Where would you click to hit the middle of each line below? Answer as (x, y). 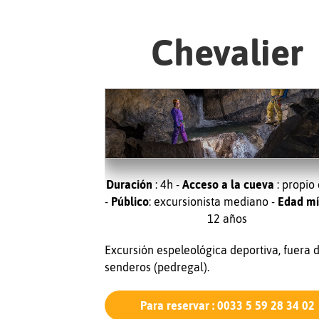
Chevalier (228, 52)
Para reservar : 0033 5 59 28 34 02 (227, 305)
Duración (130, 184)
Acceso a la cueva (229, 184)
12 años (228, 218)
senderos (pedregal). (157, 267)
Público (130, 201)
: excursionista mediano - (212, 201)
